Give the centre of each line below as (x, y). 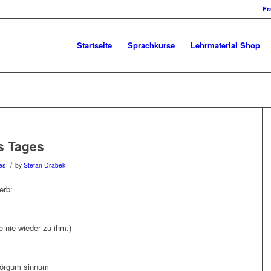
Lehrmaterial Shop (225, 45)
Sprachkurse (151, 45)
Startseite (94, 45)
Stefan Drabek (44, 165)
